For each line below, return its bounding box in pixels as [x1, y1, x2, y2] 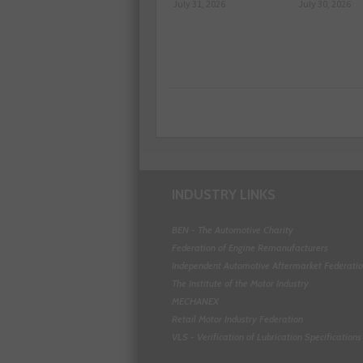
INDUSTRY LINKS [172, 186, 275, 203]
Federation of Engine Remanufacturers [172, 241, 328, 254]
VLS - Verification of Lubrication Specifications [172, 331, 361, 343]
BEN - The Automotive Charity [172, 224, 293, 236]
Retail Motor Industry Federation [172, 313, 303, 325]
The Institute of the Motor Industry [172, 277, 309, 289]
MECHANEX [172, 295, 219, 307]
